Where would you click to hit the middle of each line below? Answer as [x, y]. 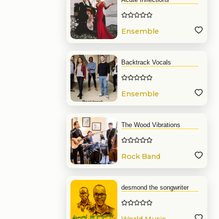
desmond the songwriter [155, 187]
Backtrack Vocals [146, 62]
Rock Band [141, 157]
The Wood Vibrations [151, 125]
